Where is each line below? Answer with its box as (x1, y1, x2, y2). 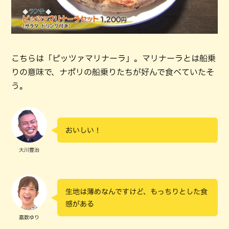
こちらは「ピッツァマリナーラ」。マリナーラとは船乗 (11, 54, 216, 62)
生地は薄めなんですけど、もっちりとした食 (65, 188, 208, 195)
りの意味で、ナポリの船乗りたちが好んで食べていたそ (11, 67, 214, 76)
